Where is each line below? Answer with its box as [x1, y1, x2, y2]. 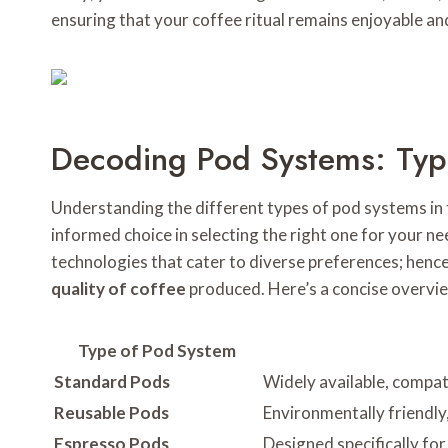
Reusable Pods [54, 402, 169, 424]
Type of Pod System [77, 340, 236, 362]
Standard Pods [54, 371, 170, 393]
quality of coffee [51, 278, 186, 300]
